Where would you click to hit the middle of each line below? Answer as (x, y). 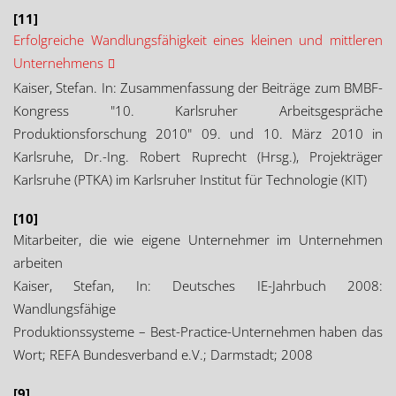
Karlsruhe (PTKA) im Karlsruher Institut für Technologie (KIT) (190, 179)
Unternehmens (58, 63)
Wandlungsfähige (65, 308)
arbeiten (38, 263)
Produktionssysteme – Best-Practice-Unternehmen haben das (198, 331)
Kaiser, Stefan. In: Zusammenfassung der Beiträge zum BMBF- (198, 88)
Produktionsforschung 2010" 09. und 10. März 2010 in (198, 133)
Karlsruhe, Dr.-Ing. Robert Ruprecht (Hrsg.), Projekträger (198, 156)
